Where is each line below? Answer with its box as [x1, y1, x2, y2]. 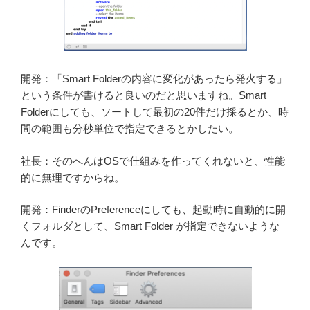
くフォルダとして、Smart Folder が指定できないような [21, 220, 280, 232]
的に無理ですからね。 [21, 171, 125, 183]
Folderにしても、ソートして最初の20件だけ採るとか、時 [21, 106, 289, 118]
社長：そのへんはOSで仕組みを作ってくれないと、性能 [21, 154, 285, 167]
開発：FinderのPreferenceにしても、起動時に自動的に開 [21, 203, 286, 216]
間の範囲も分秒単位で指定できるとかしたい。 [21, 122, 239, 135]
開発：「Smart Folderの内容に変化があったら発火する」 [21, 73, 287, 85]
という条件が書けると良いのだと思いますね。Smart [21, 89, 266, 102]
